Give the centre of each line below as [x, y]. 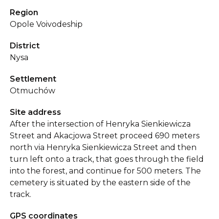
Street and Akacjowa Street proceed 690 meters [105, 136]
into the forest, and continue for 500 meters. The [105, 171]
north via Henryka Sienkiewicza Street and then [103, 147]
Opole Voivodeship [46, 24]
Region [24, 12]
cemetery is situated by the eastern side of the [100, 183]
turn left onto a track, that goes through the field [107, 159]
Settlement [33, 79]
